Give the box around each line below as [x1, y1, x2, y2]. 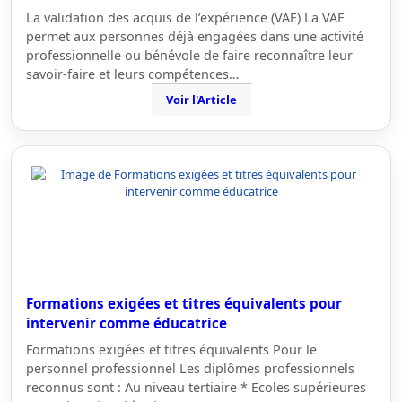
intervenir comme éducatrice [26, 314, 227, 332]
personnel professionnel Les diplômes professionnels [26, 360, 354, 377]
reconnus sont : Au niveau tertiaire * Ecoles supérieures [26, 379, 366, 396]
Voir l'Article [165, 92, 237, 108]
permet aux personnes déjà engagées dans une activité [26, 28, 363, 45]
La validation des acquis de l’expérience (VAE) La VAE [26, 9, 345, 26]
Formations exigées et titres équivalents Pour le [26, 341, 317, 358]
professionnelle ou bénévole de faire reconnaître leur [26, 47, 353, 64]
